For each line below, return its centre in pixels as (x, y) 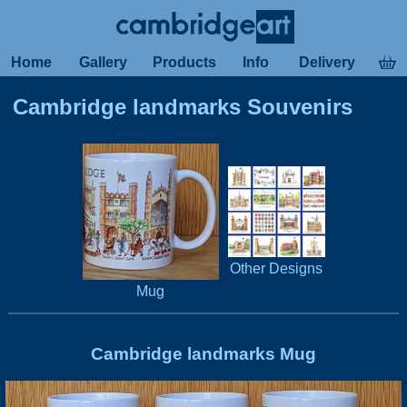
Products (184, 62)
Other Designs (276, 268)
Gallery (103, 62)
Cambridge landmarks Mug (203, 353)
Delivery (327, 62)
